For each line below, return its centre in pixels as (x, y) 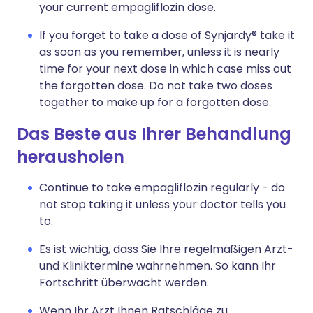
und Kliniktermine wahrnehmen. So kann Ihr (158, 266)
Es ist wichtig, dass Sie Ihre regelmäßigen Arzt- (166, 249)
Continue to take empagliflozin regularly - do (162, 188)
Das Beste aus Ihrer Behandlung (154, 134)
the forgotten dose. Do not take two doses (156, 86)
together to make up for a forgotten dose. (155, 102)
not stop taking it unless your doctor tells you (162, 204)
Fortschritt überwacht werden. (124, 283)
